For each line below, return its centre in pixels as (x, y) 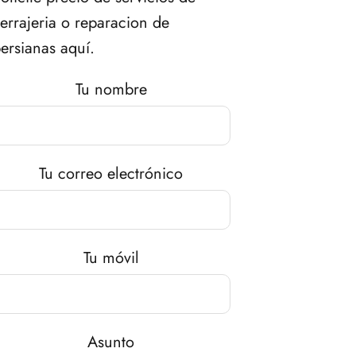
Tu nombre (111, 90)
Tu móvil (111, 258)
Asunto (111, 342)
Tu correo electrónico (111, 174)
